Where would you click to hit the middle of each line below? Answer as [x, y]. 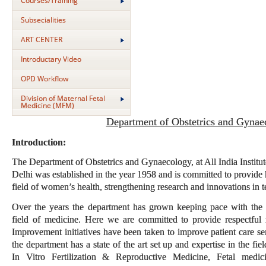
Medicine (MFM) [47, 105]
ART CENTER [42, 39]
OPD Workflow [45, 79]
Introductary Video [51, 59]
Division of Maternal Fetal [63, 98]
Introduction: [39, 142]
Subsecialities [43, 20]
